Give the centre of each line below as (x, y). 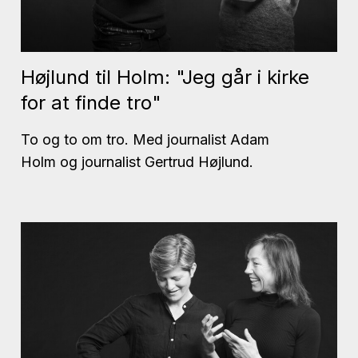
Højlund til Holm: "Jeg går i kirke (165, 77)
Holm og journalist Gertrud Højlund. (137, 161)
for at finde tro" (91, 102)
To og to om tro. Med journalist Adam (145, 139)
